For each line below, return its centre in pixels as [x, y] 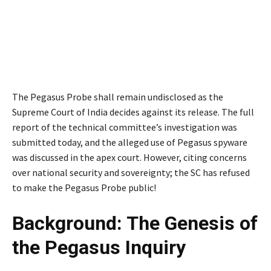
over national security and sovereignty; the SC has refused [131, 173]
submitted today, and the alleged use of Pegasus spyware [130, 142]
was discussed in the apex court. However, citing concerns [129, 158]
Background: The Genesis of [135, 224]
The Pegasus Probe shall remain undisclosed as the [118, 97]
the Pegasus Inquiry [99, 248]
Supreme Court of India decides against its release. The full [133, 112]
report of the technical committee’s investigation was [125, 127]
